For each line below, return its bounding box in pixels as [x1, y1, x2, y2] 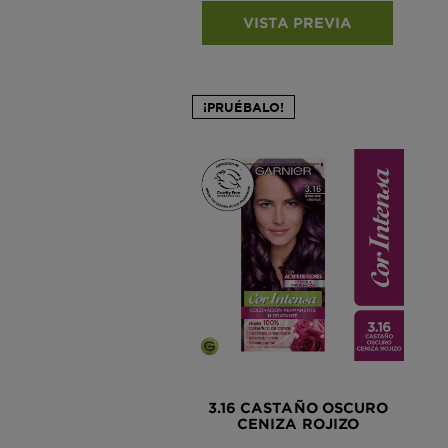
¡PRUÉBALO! [203, 98, 284, 115]
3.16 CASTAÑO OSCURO [207, 398, 389, 416]
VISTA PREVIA [243, 13, 353, 31]
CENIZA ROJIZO [236, 414, 360, 432]
